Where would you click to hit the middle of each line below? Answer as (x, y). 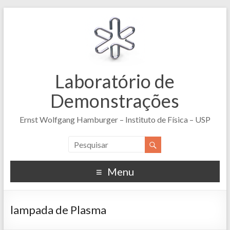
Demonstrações (115, 101)
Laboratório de (115, 81)
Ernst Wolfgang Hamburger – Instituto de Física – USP (115, 119)
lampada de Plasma (58, 209)
